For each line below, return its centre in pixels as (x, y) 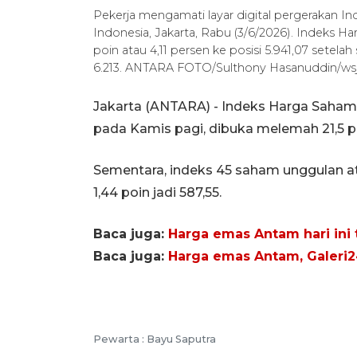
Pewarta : (120, 339)
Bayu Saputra (181, 339)
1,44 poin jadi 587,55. (157, 192)
